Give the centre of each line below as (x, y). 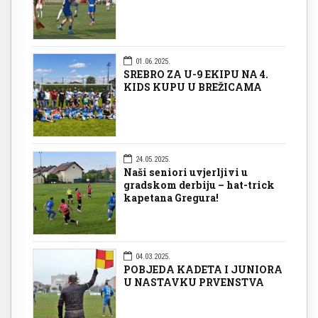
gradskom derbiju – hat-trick (199, 185)
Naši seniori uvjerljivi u (186, 172)
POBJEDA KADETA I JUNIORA (203, 269)
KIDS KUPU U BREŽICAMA (193, 87)
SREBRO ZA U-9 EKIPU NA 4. (196, 75)
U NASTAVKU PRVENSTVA (194, 282)
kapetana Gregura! (171, 197)
